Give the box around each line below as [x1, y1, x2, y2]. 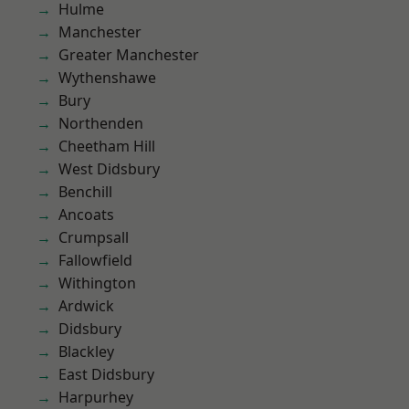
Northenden [58, 113, 143, 133]
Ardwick [58, 296, 114, 316]
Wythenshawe [58, 68, 156, 88]
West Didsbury [58, 159, 160, 179]
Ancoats [58, 204, 114, 225]
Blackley [58, 341, 114, 362]
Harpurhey [58, 387, 133, 407]
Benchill [58, 182, 112, 202]
